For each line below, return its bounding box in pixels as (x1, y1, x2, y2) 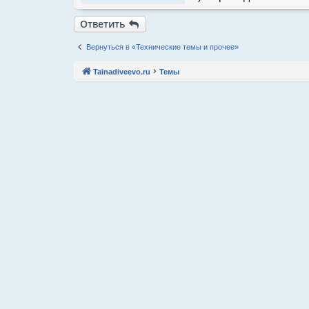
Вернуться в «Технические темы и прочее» (86, 42, 239, 51)
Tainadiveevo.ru (93, 67, 150, 76)
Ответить (80, 17, 125, 30)
